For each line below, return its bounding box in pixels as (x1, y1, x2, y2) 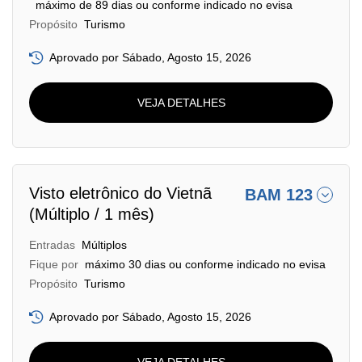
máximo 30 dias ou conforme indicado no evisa (85, 258, 326, 271)
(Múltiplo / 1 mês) (29, 205, 154, 223)
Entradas (29, 238, 75, 251)
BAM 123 (245, 186, 313, 204)
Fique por (29, 258, 78, 271)
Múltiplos (82, 238, 127, 251)
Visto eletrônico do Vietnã (29, 184, 212, 202)
